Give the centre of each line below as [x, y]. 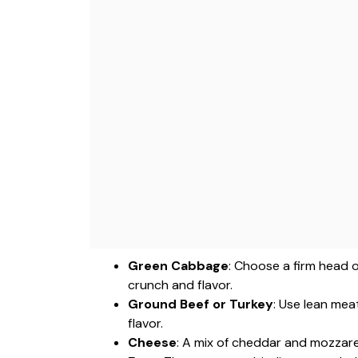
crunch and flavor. [180, 285]
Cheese [152, 342]
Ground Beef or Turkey [201, 304]
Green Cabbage [178, 266]
